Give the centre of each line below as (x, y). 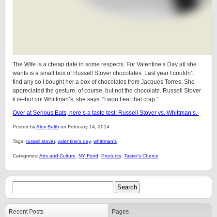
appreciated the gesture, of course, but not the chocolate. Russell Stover (107, 91)
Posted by (24, 127)
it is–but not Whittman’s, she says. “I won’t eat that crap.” (85, 99)
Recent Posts (26, 212)
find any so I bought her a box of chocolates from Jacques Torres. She (104, 82)
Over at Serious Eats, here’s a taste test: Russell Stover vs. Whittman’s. (106, 113)
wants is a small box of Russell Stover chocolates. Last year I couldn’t (103, 73)
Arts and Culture (57, 156)
